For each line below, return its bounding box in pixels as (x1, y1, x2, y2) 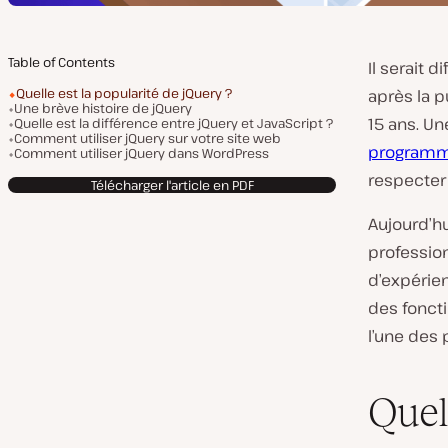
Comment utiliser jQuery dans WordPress (14, 144, 269, 162)
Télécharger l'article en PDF (90, 175, 254, 194)
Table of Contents (8, 53, 115, 71)
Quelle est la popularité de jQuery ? (16, 84, 232, 102)
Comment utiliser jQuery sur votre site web (14, 129, 281, 147)
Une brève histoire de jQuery (14, 99, 192, 117)
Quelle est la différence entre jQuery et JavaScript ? (14, 114, 333, 132)
